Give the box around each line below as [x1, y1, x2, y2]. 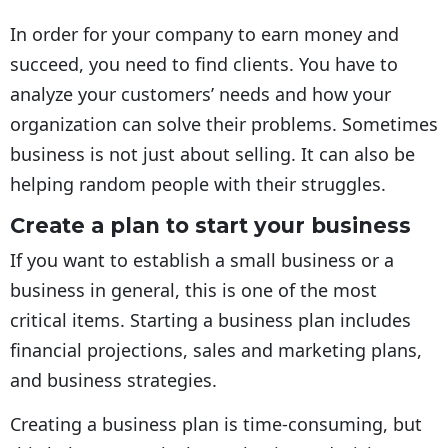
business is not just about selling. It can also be [10, 142, 415, 167]
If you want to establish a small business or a [10, 248, 394, 273]
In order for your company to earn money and [10, 22, 399, 47]
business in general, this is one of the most [10, 278, 377, 303]
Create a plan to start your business [10, 213, 411, 239]
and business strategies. [10, 368, 217, 393]
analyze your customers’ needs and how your [10, 82, 391, 107]
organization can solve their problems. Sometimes [10, 112, 438, 137]
